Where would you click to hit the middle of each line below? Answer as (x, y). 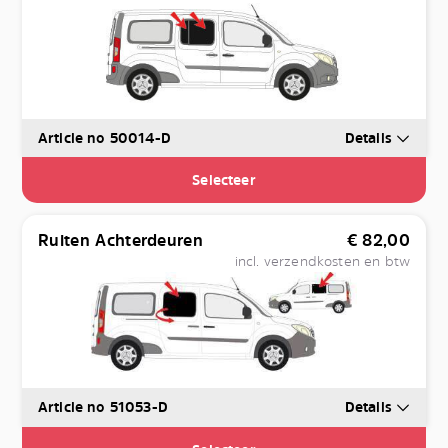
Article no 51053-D (103, 407)
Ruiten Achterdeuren (121, 240)
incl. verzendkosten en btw (322, 261)
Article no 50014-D (104, 138)
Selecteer (224, 180)
